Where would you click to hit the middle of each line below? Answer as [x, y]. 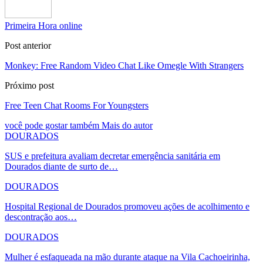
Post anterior [28, 45]
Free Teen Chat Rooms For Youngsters [77, 105]
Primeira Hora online [43, 25]
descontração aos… [41, 217]
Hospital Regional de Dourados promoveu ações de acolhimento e [127, 206]
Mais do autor [127, 125]
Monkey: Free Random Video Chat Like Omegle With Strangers [124, 65]
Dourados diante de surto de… [61, 166]
